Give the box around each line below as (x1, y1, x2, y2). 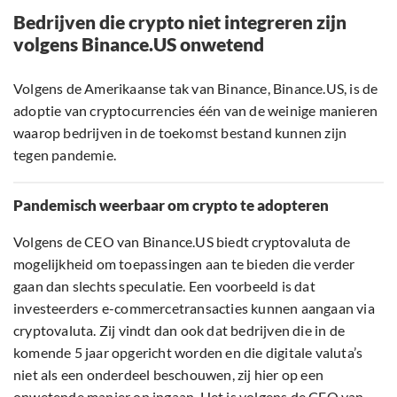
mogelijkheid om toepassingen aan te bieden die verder (13, 255, 355, 273)
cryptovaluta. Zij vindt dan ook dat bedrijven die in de (13, 322, 346, 339)
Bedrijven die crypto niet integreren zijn (13, 11, 346, 34)
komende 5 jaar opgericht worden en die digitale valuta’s (13, 344, 363, 362)
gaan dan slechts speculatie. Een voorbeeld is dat (13, 277, 315, 295)
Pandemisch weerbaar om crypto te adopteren (13, 196, 329, 215)
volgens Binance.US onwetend (13, 33, 264, 56)
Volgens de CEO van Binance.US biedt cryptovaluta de (13, 233, 351, 251)
